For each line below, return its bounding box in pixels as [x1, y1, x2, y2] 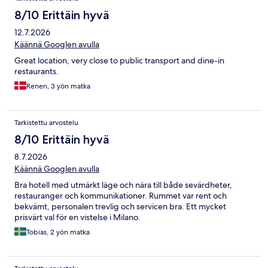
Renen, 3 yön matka [26, 81, 90, 91]
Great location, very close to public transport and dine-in [14, 54, 224, 66]
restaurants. [14, 65, 59, 77]
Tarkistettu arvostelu [14, 117, 78, 127]
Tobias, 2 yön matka [26, 227, 90, 237]
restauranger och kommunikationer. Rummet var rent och [14, 190, 227, 201]
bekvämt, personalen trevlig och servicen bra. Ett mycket [14, 200, 226, 212]
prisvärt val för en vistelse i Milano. [14, 211, 141, 223]
